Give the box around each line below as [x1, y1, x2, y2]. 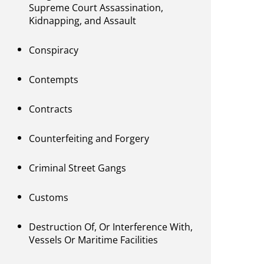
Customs [29, 191, 69, 204]
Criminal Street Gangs [29, 161, 127, 175]
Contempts [29, 73, 79, 87]
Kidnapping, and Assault [29, 14, 137, 28]
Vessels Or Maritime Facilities [29, 233, 159, 247]
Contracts [29, 103, 73, 116]
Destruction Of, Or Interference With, [29, 220, 193, 234]
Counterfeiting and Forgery [29, 132, 150, 146]
